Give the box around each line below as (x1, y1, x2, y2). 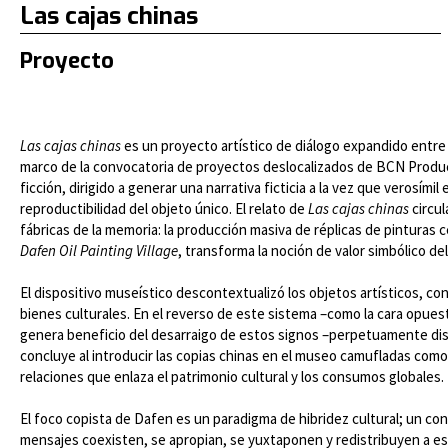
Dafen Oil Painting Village (20, 241, 178, 260)
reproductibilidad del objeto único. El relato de (20, 199, 308, 218)
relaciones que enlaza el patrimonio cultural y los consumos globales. (20, 367, 444, 386)
